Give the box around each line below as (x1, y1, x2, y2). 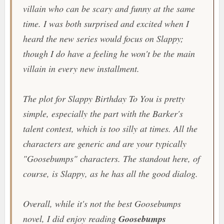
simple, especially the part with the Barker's (22, 107, 183, 120)
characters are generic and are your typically (22, 137, 186, 150)
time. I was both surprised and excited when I (22, 17, 189, 30)
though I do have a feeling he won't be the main (22, 47, 195, 60)
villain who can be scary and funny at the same (22, 2, 195, 15)
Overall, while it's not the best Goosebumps (22, 197, 181, 210)
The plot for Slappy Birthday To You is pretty (22, 92, 185, 105)
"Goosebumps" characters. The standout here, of (22, 152, 200, 165)
